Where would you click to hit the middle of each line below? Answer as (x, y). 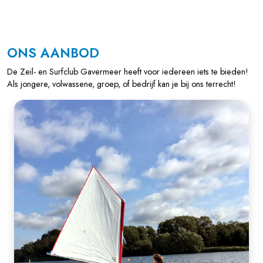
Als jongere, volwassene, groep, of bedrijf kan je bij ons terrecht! (123, 84)
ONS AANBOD (53, 53)
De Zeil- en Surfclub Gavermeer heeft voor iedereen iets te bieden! (128, 72)
